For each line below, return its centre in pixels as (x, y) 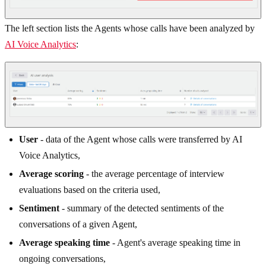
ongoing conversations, (62, 258)
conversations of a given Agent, (78, 224)
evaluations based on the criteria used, (90, 189)
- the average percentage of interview (154, 173)
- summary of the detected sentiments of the (142, 208)
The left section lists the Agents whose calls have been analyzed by (130, 28)
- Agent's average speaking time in (175, 242)
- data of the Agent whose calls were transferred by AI (140, 139)
